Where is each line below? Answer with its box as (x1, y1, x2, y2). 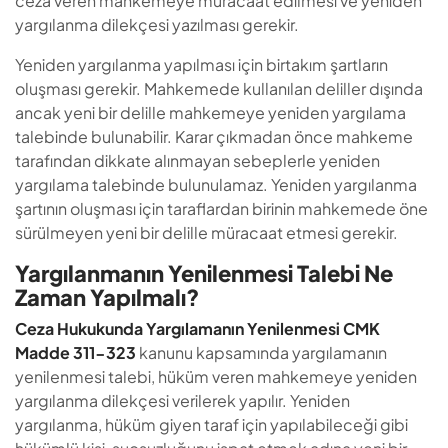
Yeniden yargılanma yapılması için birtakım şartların (15, 54, 388, 75)
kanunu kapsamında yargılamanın (139, 342, 387, 363)
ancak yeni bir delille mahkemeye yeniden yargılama (15, 102, 406, 123)
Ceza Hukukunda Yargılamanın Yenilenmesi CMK (15, 318, 380, 339)
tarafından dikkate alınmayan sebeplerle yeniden (15, 150, 380, 171)
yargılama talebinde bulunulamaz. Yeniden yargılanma (15, 174, 417, 195)
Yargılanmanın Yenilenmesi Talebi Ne (15, 259, 393, 287)
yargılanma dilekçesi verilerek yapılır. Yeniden (15, 390, 350, 411)
